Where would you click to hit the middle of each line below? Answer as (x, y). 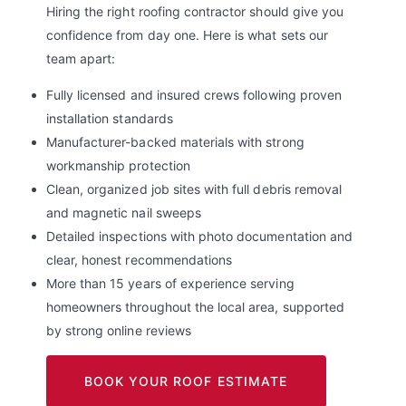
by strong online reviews (118, 331)
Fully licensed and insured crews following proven (194, 95)
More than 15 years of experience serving (170, 284)
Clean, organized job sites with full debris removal (194, 189)
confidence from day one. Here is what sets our (187, 35)
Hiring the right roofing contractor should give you (195, 12)
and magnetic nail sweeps (123, 213)
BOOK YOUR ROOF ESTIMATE (186, 381)
